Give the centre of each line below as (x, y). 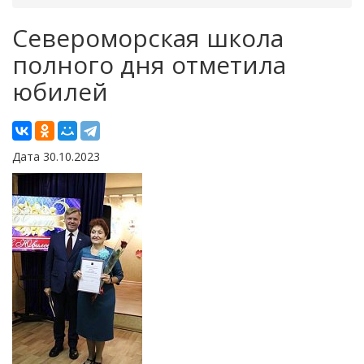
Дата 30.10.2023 (56, 156)
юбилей (60, 91)
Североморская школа (148, 37)
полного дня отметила (149, 64)
